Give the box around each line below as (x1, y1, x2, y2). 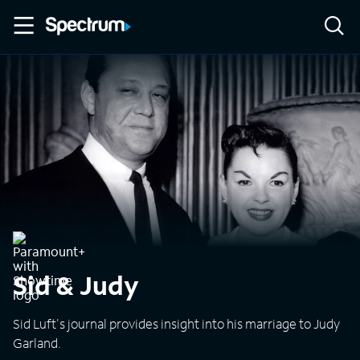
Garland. (13, 334, 61, 351)
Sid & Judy (13, 268, 139, 302)
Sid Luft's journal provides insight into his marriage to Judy (13, 315, 340, 332)
